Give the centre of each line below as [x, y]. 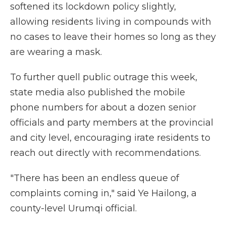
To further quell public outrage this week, [104, 77]
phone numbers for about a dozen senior [103, 107]
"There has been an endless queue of [95, 178]
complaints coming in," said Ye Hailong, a [103, 193]
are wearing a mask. [56, 52]
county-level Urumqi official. [73, 208]
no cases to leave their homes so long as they [113, 37]
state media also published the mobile [98, 92]
